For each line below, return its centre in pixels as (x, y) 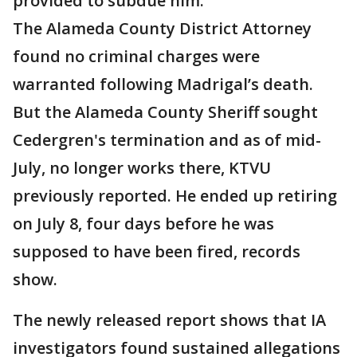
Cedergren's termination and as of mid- (167, 140)
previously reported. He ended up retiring (175, 196)
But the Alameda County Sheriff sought (165, 112)
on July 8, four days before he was (143, 224)
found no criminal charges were (136, 57)
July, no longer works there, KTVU (142, 168)
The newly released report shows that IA (169, 320)
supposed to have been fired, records (157, 252)
